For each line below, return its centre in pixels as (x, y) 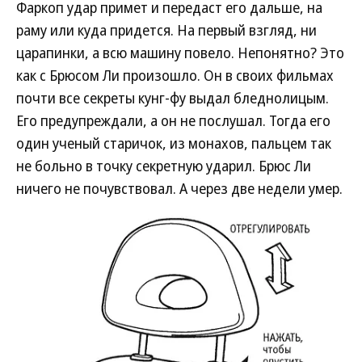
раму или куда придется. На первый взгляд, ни (166, 30)
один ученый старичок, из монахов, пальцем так (174, 143)
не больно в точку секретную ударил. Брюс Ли (164, 166)
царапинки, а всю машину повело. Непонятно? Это (180, 53)
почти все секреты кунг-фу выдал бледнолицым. (173, 98)
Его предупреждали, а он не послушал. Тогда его (173, 120)
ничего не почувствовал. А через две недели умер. (179, 188)
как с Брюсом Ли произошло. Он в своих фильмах (175, 75)
